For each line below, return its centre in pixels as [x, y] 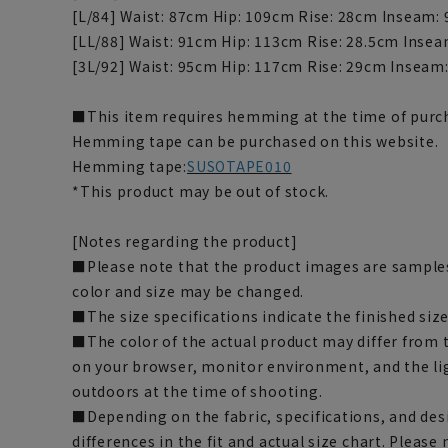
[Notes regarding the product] [185, 241]
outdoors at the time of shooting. [197, 391]
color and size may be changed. [188, 291]
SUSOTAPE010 [239, 166]
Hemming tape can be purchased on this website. [255, 141]
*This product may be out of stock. [201, 191]
